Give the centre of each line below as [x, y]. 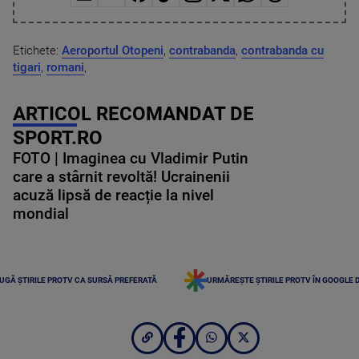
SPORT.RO [58, 137]
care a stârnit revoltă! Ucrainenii [121, 177]
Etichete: [37, 50]
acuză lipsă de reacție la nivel [113, 195]
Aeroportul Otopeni [113, 50]
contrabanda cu [282, 50]
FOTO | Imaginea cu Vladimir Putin [131, 158]
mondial [41, 214]
